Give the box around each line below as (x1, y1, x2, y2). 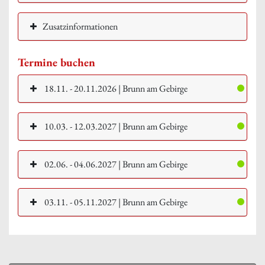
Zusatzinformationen (43, 20, 118, 33)
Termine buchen (18, 54, 95, 70)
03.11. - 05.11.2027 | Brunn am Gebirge (43, 195, 188, 208)
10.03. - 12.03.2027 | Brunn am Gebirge (43, 119, 188, 132)
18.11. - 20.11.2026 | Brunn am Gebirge (43, 82, 188, 95)
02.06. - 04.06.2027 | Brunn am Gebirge (43, 157, 188, 170)
